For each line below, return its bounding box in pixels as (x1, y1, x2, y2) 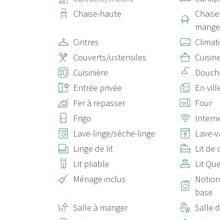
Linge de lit (73, 143, 113, 154)
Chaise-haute (73, 8, 121, 19)
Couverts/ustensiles (73, 52, 146, 63)
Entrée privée (73, 82, 122, 93)
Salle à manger (73, 202, 128, 213)
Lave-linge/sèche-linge (73, 128, 155, 139)
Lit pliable (73, 158, 109, 169)
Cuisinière (73, 67, 108, 78)
